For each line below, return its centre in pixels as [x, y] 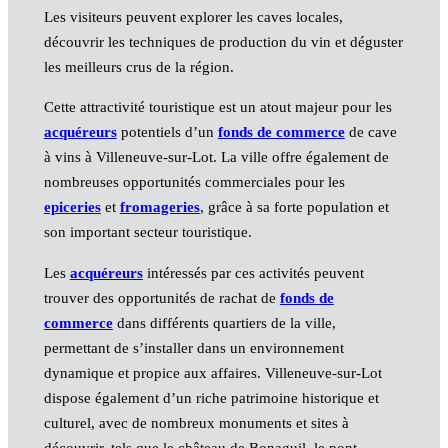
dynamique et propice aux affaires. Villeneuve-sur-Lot [212, 372]
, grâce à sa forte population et [294, 207]
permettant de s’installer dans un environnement [193, 347]
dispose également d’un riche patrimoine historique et [211, 397]
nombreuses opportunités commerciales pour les [194, 182]
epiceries [72, 207]
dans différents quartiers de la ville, [224, 322]
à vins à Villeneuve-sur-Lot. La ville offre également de [216, 157]
